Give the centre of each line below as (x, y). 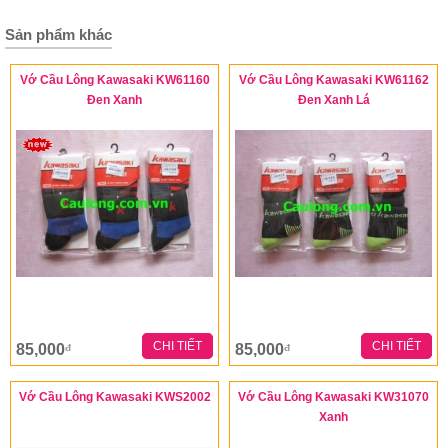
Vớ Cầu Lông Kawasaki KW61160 (114, 79)
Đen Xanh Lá (333, 99)
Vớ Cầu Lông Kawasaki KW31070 (333, 396)
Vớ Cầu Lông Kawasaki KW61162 (333, 79)
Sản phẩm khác (58, 34)
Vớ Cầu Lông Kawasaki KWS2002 (114, 396)
